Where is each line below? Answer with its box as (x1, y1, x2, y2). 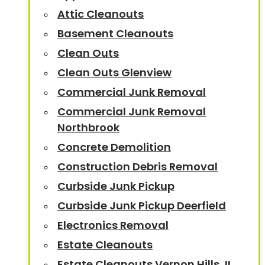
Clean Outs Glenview (57, 65, 172, 80)
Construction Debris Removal (57, 159, 218, 174)
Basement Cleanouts (57, 26, 173, 41)
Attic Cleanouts (57, 7, 144, 21)
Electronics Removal (57, 218, 169, 232)
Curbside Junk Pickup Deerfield (57, 198, 226, 213)
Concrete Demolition (57, 140, 171, 154)
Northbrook (57, 120, 119, 135)
